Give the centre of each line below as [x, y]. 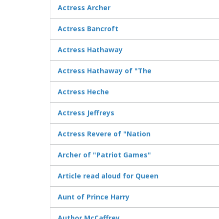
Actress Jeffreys [86, 113]
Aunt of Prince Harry [94, 197]
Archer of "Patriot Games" [104, 155]
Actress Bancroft [88, 29]
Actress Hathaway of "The [105, 71]
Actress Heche [83, 92]
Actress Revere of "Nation [104, 134]
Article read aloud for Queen [108, 176]
